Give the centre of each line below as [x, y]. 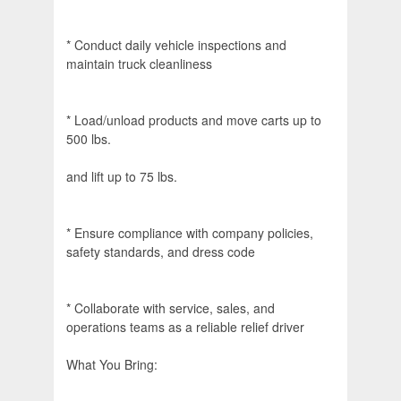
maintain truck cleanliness [139, 64]
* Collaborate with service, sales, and [171, 308]
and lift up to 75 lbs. [122, 177]
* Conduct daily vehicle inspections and [176, 45]
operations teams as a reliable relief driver [185, 327]
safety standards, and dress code [161, 252]
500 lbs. [89, 139]
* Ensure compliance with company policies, [190, 233]
